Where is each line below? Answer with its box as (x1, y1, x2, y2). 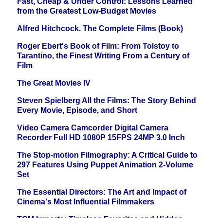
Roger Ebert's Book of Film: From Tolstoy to (17, 42, 179, 51)
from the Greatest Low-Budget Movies (17, 7, 156, 16)
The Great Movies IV (17, 79, 91, 88)
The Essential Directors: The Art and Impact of (17, 188, 186, 197)
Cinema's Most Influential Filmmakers (17, 198, 154, 206)
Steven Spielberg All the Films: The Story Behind (17, 96, 196, 105)
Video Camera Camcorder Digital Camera (17, 124, 168, 132)
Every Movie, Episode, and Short (17, 106, 137, 115)
